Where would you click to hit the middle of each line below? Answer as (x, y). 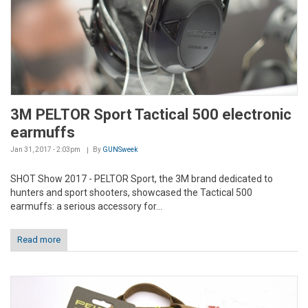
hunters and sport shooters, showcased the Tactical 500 (131, 192)
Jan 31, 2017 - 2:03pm (45, 149)
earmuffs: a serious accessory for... (86, 206)
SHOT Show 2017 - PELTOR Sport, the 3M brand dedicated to (142, 178)
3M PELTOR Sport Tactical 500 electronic (151, 114)
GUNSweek (120, 149)
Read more (39, 239)
